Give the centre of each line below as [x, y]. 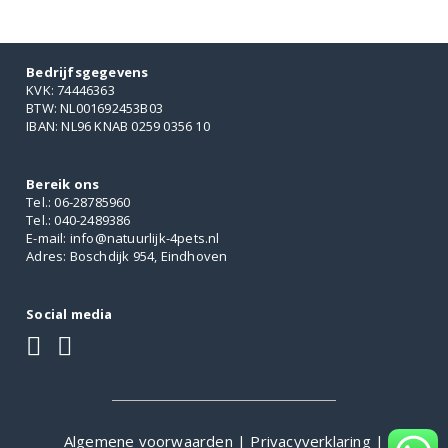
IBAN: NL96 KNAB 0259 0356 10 [118, 125]
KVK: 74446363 [70, 89]
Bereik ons [63, 183]
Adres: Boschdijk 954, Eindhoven [127, 255]
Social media [69, 313]
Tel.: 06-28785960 [78, 201]
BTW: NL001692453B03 [95, 107]
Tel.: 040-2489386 [78, 219]
